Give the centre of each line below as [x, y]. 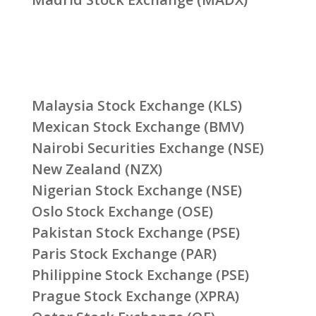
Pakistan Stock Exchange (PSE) [135, 233]
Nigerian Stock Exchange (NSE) [136, 190]
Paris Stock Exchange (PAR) [124, 254]
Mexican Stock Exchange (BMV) [138, 127]
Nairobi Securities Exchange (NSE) [147, 148]
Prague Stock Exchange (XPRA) [135, 296]
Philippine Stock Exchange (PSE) [140, 275]
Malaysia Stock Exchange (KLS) [136, 106]
